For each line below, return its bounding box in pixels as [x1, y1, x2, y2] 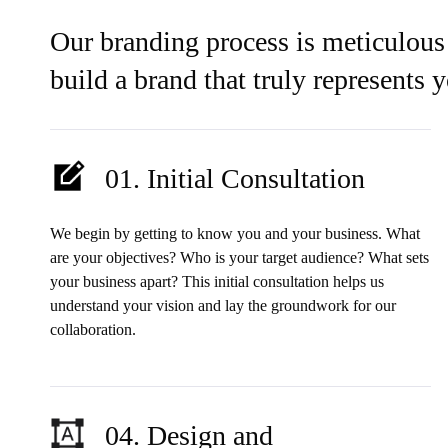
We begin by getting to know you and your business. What [50, 224, 421, 242]
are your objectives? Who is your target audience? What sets [50, 248, 430, 266]
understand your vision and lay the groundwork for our [50, 296, 397, 314]
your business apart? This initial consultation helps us [50, 272, 385, 290]
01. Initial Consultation [105, 162, 366, 194]
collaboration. [50, 320, 137, 338]
